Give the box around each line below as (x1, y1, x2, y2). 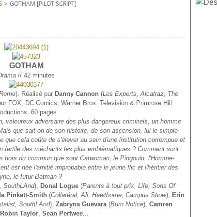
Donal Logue (40, 182, 78, 189)
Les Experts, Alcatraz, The (103, 90, 178, 97)
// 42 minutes (16, 72, 55, 79)
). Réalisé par (15, 90, 55, 97)
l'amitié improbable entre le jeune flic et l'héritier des (34, 164, 178, 171)
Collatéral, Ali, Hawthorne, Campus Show (50, 191, 166, 199)
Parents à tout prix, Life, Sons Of (82, 182, 175, 189)
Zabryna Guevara (56, 201, 107, 208)
